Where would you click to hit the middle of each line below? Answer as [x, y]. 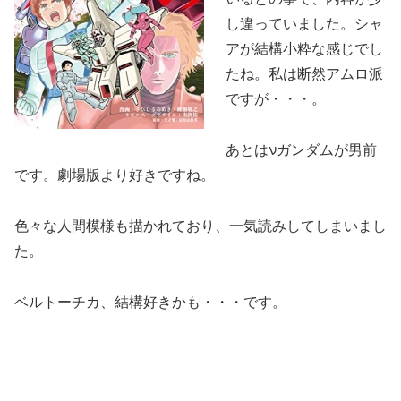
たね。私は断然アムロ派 [304, 73]
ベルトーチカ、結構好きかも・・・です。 [150, 301]
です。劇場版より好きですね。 [115, 175]
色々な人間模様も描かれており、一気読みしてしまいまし [200, 225]
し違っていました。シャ [304, 23]
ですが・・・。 [276, 98]
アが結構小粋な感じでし [304, 48]
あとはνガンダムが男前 [301, 149]
